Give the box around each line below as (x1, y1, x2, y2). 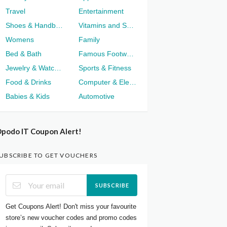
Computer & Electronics (129, 78, 136, 86)
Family (79, 35, 100, 44)
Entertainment (79, 7, 124, 15)
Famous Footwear (127, 49, 134, 58)
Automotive (79, 92, 115, 100)
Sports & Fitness (79, 63, 131, 72)
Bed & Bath (6, 49, 42, 58)
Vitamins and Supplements (127, 21, 134, 29)
